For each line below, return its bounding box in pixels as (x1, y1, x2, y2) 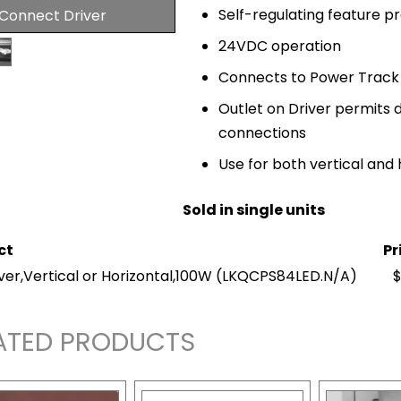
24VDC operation (218, 35, 341, 56)
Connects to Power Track (218, 66, 399, 88)
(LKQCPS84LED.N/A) (216, 265, 357, 286)
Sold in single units (183, 199, 325, 220)
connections (218, 122, 306, 143)
